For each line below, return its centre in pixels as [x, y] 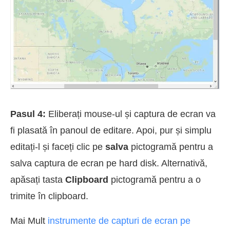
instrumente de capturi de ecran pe [119, 221]
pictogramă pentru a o [155, 179]
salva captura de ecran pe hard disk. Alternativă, [109, 163]
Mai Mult [29, 221]
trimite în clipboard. [49, 196]
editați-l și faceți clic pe [58, 147]
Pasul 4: [29, 114]
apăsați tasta [38, 179]
